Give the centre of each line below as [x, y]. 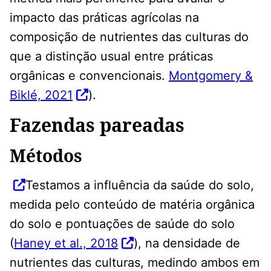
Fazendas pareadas [97, 125]
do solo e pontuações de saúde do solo [122, 224]
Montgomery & [211, 75]
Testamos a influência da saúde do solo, [140, 185]
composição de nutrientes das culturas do [129, 37]
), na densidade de [187, 243]
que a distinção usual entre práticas [111, 56]
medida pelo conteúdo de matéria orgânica [132, 204]
